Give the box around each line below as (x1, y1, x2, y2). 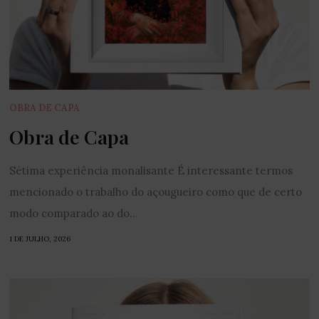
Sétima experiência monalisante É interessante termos (9, 164, 293, 177)
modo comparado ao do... (9, 206, 139, 220)
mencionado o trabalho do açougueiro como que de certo (9, 185, 303, 199)
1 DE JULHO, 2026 (9, 234, 71, 244)
